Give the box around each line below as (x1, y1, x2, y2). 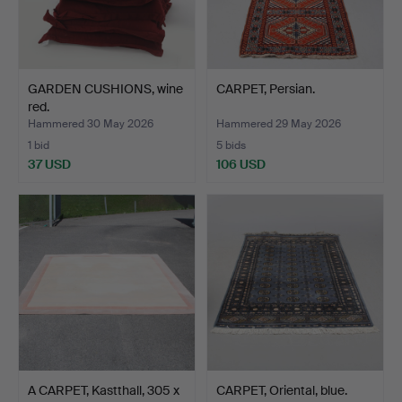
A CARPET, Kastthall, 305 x (28, 382, 179, 398)
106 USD (216, 156, 266, 172)
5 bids (216, 138, 246, 153)
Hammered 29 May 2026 (216, 117, 341, 132)
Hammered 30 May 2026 (28, 117, 153, 132)
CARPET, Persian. (216, 80, 315, 97)
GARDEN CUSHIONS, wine (28, 80, 183, 97)
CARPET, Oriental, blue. (216, 382, 347, 398)
